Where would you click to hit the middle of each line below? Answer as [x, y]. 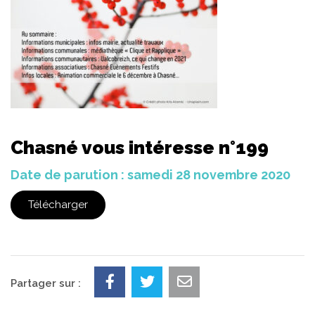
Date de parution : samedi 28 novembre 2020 [150, 174]
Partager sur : [46, 283]
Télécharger [58, 205]
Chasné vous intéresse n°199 [140, 148]
